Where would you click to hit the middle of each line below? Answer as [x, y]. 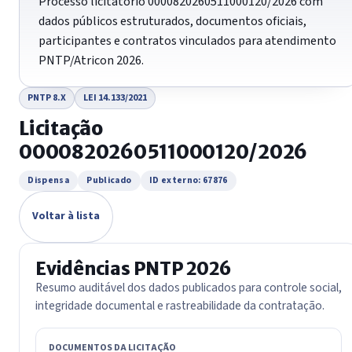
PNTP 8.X [47, 97]
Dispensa [48, 181]
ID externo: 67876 [188, 181]
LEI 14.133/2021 [115, 97]
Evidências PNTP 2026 [134, 268]
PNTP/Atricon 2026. [91, 60]
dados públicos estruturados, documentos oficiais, [172, 21]
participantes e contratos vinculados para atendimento [187, 40]
